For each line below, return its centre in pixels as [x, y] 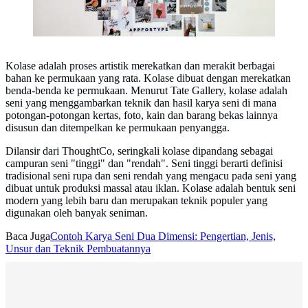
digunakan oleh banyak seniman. [77, 213]
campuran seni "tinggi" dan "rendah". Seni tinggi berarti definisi [144, 164]
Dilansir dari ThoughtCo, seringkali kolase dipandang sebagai [139, 151]
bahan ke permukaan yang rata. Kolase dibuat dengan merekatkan [148, 78]
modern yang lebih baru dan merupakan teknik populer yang [136, 201]
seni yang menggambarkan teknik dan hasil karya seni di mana [141, 103]
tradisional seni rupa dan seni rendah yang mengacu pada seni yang [151, 176]
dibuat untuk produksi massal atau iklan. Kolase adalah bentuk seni [151, 188]
